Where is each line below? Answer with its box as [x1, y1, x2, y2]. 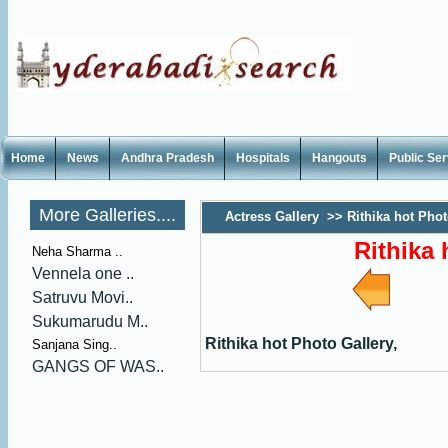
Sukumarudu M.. [32, 313, 148, 330]
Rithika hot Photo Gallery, [205, 335, 397, 352]
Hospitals [236, 151, 290, 165]
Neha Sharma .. [32, 244, 123, 259]
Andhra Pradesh [121, 151, 214, 165]
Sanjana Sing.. [32, 337, 117, 352]
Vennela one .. [32, 265, 134, 282]
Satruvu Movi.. [32, 289, 133, 306]
